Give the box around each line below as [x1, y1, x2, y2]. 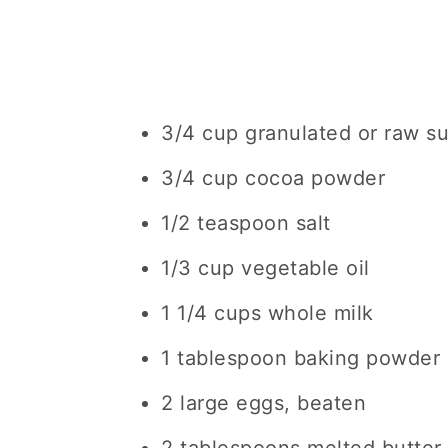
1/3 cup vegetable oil [161, 256, 370, 280]
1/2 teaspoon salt [161, 211, 331, 235]
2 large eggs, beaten [161, 391, 366, 415]
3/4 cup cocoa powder [161, 166, 385, 190]
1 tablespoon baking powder [161, 346, 440, 370]
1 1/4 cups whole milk [161, 301, 374, 325]
